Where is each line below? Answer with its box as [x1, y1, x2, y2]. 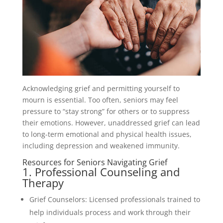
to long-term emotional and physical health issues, [22, 129, 192, 139]
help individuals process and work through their [29, 207, 191, 217]
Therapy [22, 175, 64, 190]
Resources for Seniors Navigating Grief [22, 156, 167, 168]
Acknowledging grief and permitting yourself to [22, 83, 180, 93]
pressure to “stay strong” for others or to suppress [22, 106, 190, 116]
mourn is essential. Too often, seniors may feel [22, 95, 178, 105]
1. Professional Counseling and [22, 164, 180, 179]
